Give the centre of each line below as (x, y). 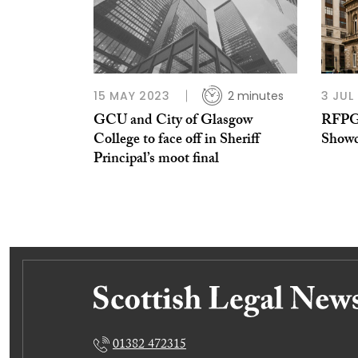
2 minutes (255, 95)
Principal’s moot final (156, 160)
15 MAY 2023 (132, 95)
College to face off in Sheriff (177, 141)
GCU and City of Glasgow (173, 121)
